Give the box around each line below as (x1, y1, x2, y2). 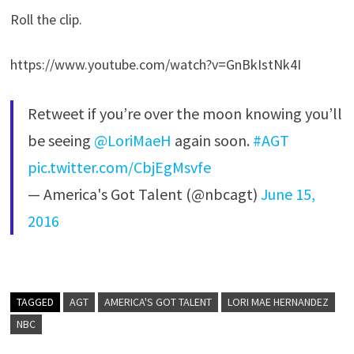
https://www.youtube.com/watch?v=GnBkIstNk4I (10, 55, 302, 74)
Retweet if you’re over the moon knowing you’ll (28, 104, 343, 124)
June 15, (261, 184, 316, 205)
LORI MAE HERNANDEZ (228, 295, 330, 310)
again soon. (171, 130, 254, 151)
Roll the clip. (10, 10, 83, 29)
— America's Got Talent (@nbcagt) (28, 184, 262, 205)
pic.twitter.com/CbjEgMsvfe (28, 157, 212, 178)
